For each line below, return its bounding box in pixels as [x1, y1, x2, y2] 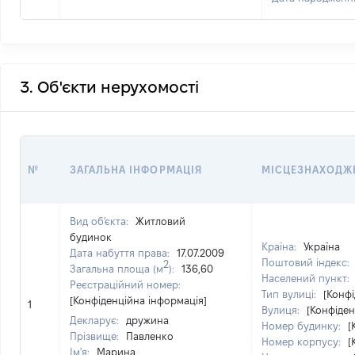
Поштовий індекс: [261, 257, 353, 268]
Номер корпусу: [261, 336, 344, 347]
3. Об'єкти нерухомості [20, 78, 199, 96]
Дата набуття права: [70, 247, 173, 258]
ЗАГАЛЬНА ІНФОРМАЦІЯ [70, 164, 202, 175]
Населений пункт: [261, 273, 353, 284]
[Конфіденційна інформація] [70, 295, 207, 306]
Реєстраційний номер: [70, 279, 181, 290]
